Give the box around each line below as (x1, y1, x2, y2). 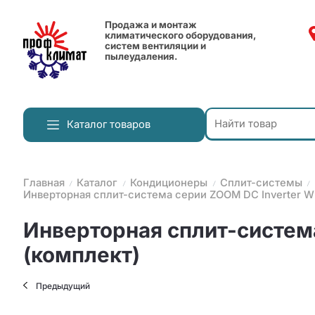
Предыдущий (36, 281, 91, 291)
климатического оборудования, (105, 30, 257, 41)
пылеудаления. (105, 51, 178, 63)
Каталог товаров (67, 118, 151, 131)
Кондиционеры (130, 176, 208, 190)
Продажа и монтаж (105, 19, 198, 31)
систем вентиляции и (105, 40, 207, 52)
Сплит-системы (219, 176, 302, 190)
